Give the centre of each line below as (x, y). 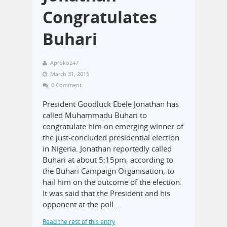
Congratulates (100, 17)
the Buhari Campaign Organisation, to (108, 171)
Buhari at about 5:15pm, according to (108, 159)
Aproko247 (64, 62)
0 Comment (66, 85)
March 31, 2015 (70, 73)
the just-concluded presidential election (111, 137)
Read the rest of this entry (79, 221)
